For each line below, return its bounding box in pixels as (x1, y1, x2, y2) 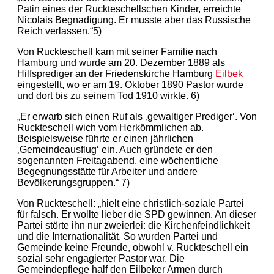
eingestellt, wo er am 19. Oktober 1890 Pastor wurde (17, 79, 243, 90)
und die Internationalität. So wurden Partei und (17, 231, 218, 242)
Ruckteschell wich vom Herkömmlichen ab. (17, 122, 204, 133)
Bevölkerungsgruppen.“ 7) (17, 177, 130, 188)
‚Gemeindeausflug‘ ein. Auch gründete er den (17, 144, 213, 155)
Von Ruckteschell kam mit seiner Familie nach (17, 46, 217, 57)
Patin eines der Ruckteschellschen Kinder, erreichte (17, 3, 241, 14)
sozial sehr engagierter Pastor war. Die (17, 253, 185, 264)
